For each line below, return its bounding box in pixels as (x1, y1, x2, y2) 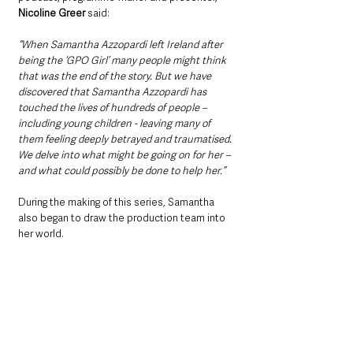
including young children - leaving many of (18, 116, 213, 130)
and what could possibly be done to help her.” (18, 163, 225, 177)
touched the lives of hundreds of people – (18, 100, 210, 114)
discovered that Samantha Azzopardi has (18, 84, 209, 98)
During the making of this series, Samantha (18, 195, 217, 209)
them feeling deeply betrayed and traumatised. (18, 132, 234, 146)
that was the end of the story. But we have (18, 69, 214, 83)
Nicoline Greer (18, 6, 85, 20)
